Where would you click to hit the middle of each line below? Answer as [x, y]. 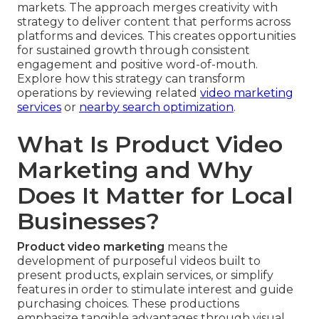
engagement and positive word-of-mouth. [137, 65]
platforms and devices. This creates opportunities [156, 36]
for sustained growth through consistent [134, 51]
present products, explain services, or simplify [145, 276]
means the [196, 247]
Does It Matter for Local [155, 196]
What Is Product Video [150, 145]
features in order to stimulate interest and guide [155, 290]
